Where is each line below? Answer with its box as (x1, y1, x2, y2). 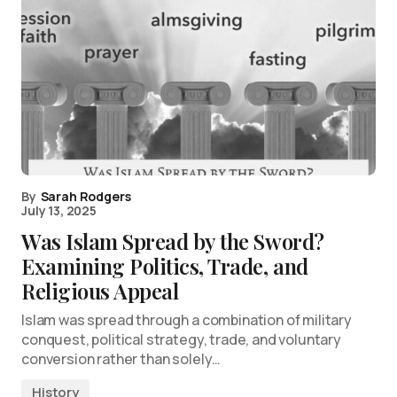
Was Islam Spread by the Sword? (21, 226, 324, 255)
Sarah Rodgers (40, 187, 131, 205)
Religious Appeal (21, 276, 179, 305)
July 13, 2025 (21, 201, 97, 219)
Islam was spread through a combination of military (21, 309, 352, 330)
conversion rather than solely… (21, 348, 222, 369)
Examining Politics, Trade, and (21, 251, 308, 280)
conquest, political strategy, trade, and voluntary (21, 329, 341, 349)
